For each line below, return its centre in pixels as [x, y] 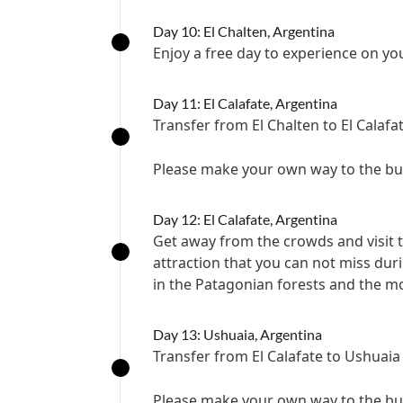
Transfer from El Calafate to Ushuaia [277, 356]
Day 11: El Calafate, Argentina [245, 103]
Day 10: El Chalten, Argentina [244, 31]
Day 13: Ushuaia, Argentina [237, 334]
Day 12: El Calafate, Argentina [245, 219]
